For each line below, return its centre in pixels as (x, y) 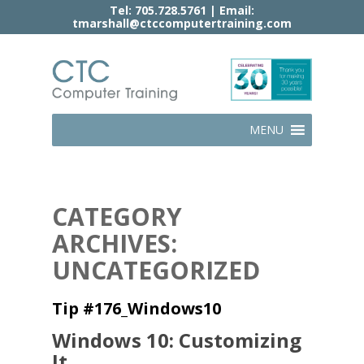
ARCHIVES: (115, 243)
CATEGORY (117, 216)
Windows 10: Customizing (177, 340)
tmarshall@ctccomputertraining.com (182, 23)
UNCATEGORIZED (156, 270)
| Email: (230, 10)
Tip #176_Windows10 (136, 308)
